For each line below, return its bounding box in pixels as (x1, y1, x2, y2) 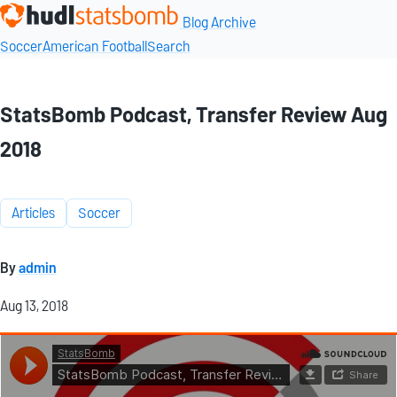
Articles (12, 200, 55, 225)
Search (147, 35, 191, 58)
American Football (43, 35, 147, 58)
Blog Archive (183, 11, 256, 35)
